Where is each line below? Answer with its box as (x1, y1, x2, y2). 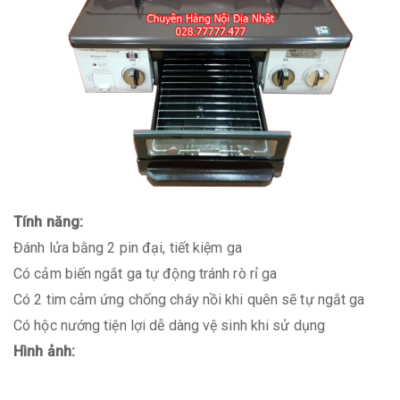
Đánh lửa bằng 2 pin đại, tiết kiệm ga (13, 239, 242, 256)
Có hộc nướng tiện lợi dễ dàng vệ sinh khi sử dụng (13, 317, 325, 334)
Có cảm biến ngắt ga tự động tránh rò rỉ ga (13, 265, 278, 282)
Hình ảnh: (13, 343, 75, 360)
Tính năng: (13, 213, 83, 230)
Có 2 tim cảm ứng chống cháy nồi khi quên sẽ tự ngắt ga (13, 291, 365, 308)
